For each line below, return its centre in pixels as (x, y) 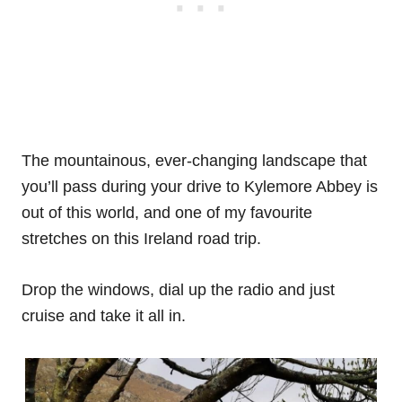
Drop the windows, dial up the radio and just (178, 290)
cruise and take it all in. (104, 316)
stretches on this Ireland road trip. (141, 239)
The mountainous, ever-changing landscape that (194, 161)
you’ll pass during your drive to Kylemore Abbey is (200, 187)
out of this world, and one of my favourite (167, 213)
